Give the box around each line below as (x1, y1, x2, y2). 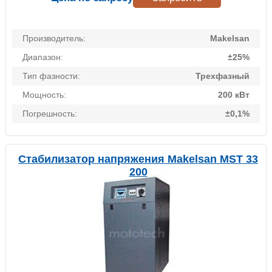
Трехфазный (195, 71, 250, 81)
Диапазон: (22, 52, 63, 63)
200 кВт (218, 90, 250, 100)
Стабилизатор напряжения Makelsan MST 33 (18, 153, 258, 166)
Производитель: (22, 33, 86, 44)
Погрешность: (22, 109, 77, 119)
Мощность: (22, 90, 66, 100)
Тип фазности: (22, 71, 80, 81)
